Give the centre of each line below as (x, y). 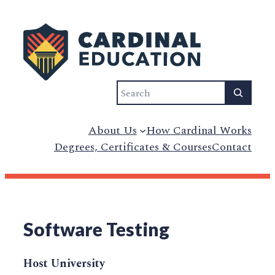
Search (134, 88)
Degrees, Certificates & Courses (133, 147)
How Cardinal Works (199, 130)
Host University (64, 264)
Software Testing (96, 229)
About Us (112, 130)
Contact (232, 147)
